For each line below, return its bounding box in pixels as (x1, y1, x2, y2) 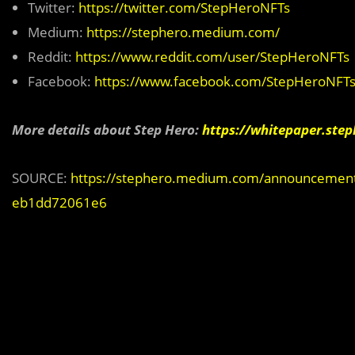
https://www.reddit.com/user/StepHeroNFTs (75, 48, 349, 67)
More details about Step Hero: (12, 120, 202, 139)
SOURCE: (12, 169, 71, 188)
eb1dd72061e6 (12, 193, 107, 212)
